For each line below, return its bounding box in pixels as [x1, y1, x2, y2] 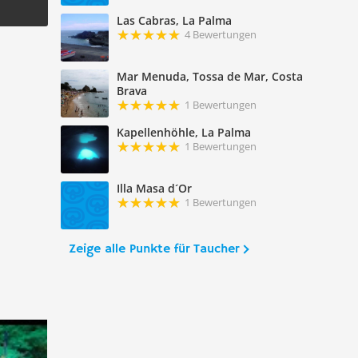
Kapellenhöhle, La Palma [116, 125, 251, 141]
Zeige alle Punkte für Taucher [68, 241, 239, 258]
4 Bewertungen [184, 27, 257, 42]
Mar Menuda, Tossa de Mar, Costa [116, 69, 303, 85]
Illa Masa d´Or [116, 181, 192, 197]
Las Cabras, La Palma [116, 13, 232, 29]
